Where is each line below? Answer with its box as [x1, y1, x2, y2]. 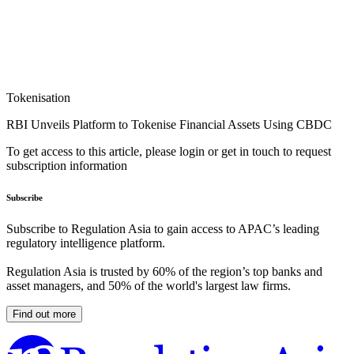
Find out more [13, 308, 76, 321]
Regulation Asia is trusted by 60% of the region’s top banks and [6, 265, 322, 279]
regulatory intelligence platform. [6, 236, 165, 250]
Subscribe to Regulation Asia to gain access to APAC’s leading [6, 222, 319, 236]
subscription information [6, 159, 127, 173]
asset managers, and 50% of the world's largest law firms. [6, 279, 291, 293]
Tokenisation [6, 91, 70, 105]
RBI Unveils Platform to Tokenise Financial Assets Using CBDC [6, 118, 332, 132]
